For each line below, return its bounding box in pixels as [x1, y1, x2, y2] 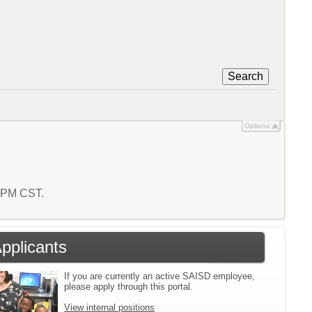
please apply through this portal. [64, 281, 194, 292]
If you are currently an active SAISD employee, [64, 270, 256, 281]
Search [227, 70, 263, 82]
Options [244, 121, 270, 130]
